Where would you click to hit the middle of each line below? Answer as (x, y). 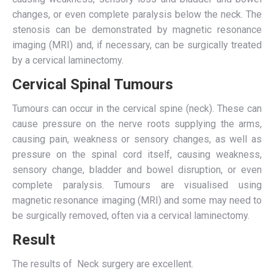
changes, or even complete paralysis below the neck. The (137, 14)
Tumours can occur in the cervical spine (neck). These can (137, 109)
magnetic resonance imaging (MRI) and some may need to (137, 200)
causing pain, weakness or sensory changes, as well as (137, 139)
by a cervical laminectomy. (68, 60)
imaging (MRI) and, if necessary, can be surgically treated (137, 45)
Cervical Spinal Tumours (93, 84)
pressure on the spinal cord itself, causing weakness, (137, 154)
